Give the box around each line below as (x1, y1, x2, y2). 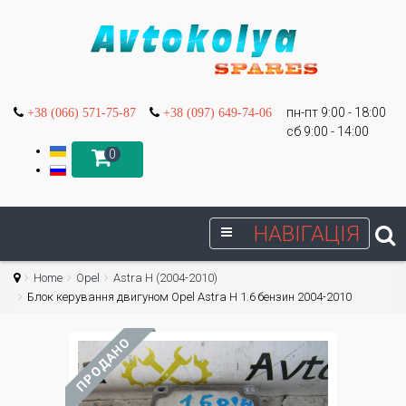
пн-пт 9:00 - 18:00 (286, 105, 386, 120)
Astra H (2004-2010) (113, 271, 217, 285)
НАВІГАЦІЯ (254, 221, 360, 246)
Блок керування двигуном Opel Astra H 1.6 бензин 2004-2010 (27, 290, 352, 304)
